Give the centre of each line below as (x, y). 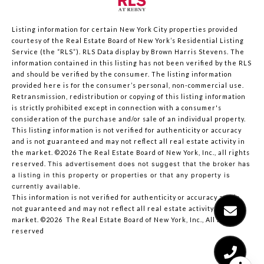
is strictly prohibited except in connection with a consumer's (117, 107)
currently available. (46, 186)
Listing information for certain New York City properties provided (125, 29)
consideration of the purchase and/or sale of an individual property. (129, 118)
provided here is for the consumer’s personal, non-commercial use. (128, 85)
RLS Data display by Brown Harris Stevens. (156, 51)
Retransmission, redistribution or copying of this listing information (129, 96)
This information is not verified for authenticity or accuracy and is (126, 197)
